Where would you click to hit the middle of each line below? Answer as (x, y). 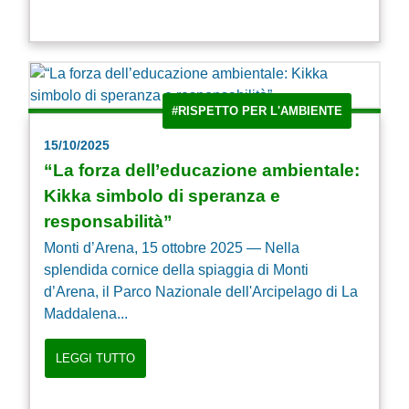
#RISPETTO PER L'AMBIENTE (257, 111)
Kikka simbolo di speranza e (162, 196)
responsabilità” (108, 222)
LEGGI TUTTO (95, 359)
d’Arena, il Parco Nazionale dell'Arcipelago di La (201, 292)
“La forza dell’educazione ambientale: (202, 171)
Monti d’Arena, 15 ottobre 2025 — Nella (172, 248)
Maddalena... (86, 314)
